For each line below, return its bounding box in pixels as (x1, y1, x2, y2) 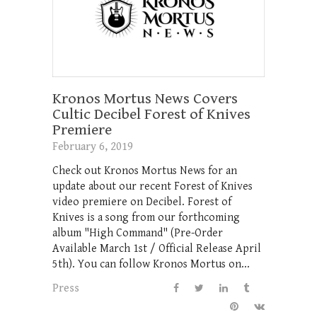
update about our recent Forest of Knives (52, 179, 253, 193)
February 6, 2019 (52, 139, 133, 154)
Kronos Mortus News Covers (52, 89, 238, 108)
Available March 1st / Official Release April (52, 241, 261, 255)
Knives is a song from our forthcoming (52, 210, 240, 224)
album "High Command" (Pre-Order (52, 226, 223, 240)
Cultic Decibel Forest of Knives (52, 105, 250, 123)
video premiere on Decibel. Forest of (52, 195, 231, 209)
